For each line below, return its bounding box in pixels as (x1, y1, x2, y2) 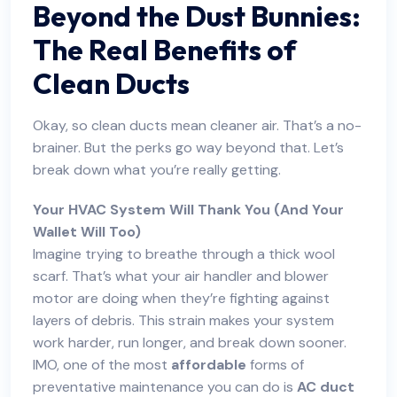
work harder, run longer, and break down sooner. (33, 333, 346, 352)
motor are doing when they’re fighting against (33, 289, 330, 307)
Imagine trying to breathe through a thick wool (33, 245, 335, 263)
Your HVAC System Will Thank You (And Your (33, 200, 344, 219)
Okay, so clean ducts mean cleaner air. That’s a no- (33, 116, 362, 135)
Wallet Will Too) (33, 222, 141, 241)
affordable (171, 355, 246, 374)
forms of (246, 355, 304, 374)
